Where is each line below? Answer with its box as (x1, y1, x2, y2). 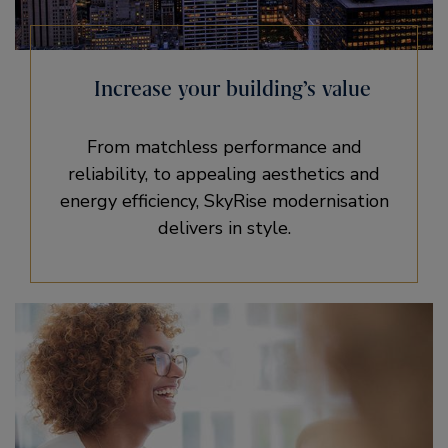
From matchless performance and (86, 135, 362, 159)
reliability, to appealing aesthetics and (68, 162, 380, 186)
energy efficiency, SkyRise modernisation (59, 189, 389, 213)
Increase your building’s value (93, 75, 371, 102)
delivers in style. (157, 216, 291, 240)
